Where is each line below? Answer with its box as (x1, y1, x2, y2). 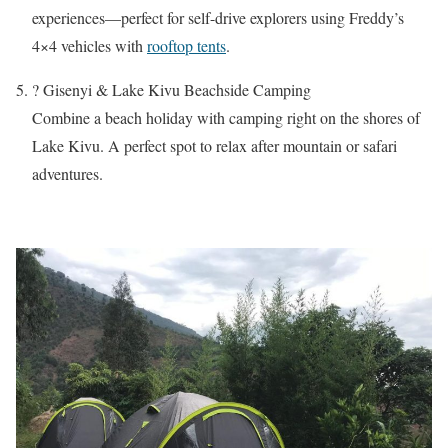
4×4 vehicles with (32, 35, 147, 57)
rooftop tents (147, 35, 226, 57)
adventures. (32, 163, 103, 185)
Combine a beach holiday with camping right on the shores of (32, 107, 420, 129)
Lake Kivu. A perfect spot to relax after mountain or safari (32, 135, 397, 157)
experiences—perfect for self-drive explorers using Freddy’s (32, 7, 404, 29)
